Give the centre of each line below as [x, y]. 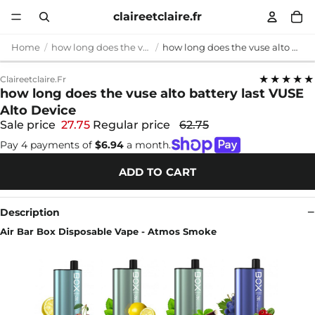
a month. [147, 144]
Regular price [133, 125]
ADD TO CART [157, 172]
